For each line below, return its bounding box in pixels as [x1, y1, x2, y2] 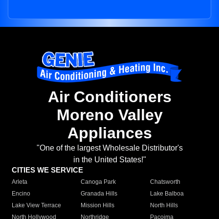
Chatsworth [150, 178, 180, 186]
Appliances [67, 124, 152, 142]
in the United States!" [73, 155, 146, 164]
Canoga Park [81, 178, 116, 186]
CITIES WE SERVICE [12, 166, 83, 175]
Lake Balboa [150, 190, 184, 197]
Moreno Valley [56, 106, 163, 124]
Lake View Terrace [12, 202, 61, 209]
